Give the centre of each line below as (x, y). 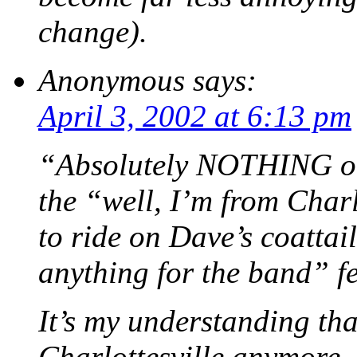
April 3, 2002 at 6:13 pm (195, 116)
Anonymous (112, 80)
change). (93, 32)
